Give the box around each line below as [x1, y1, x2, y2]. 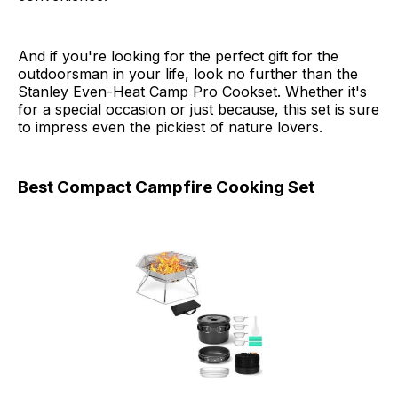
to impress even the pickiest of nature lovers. [18, 118, 322, 137]
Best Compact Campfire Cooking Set [18, 177, 314, 198]
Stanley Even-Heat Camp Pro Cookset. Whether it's [18, 83, 367, 101]
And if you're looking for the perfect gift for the [18, 47, 338, 66]
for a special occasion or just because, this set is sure [18, 100, 379, 119]
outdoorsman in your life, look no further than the [18, 65, 358, 84]
